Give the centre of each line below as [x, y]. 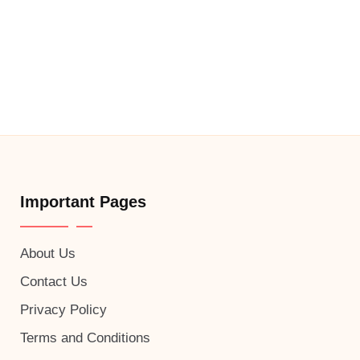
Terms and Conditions [85, 338]
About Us [47, 254]
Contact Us [53, 282]
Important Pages [83, 202]
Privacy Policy [63, 310]
